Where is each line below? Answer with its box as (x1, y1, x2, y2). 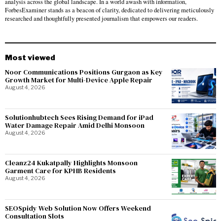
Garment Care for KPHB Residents (5, 166, 116, 176)
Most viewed (5, 53, 55, 62)
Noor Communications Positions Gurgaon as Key (5, 67, 163, 77)
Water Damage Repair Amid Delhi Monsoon (5, 120, 145, 130)
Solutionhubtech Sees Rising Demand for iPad (5, 112, 153, 122)
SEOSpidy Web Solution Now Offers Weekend (5, 203, 151, 213)
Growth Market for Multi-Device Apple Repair (5, 75, 152, 85)
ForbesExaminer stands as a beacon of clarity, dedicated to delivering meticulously (5, 6, 214, 14)
